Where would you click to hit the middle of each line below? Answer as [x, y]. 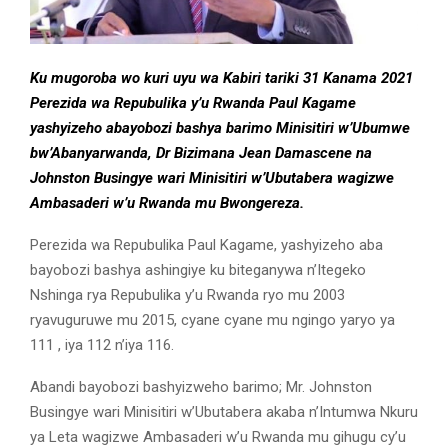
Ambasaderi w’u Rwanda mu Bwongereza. [167, 203]
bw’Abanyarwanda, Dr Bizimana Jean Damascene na [201, 153]
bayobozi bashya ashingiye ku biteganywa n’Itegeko [198, 270]
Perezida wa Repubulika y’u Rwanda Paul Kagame [193, 103]
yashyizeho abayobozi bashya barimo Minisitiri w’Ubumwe [220, 128]
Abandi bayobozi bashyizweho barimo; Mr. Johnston [201, 387]
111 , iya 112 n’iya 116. [102, 345]
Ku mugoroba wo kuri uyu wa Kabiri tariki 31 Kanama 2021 [221, 78]
